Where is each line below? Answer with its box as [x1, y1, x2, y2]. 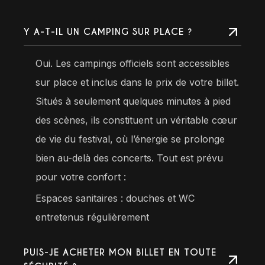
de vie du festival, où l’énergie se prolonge [35, 132, 225, 145]
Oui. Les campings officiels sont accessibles [35, 57, 230, 69]
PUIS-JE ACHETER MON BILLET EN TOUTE [24, 246, 216, 258]
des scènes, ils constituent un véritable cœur [35, 114, 237, 126]
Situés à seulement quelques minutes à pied [35, 95, 231, 107]
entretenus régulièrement [35, 211, 149, 223]
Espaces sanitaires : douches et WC [35, 192, 195, 204]
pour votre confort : [35, 170, 126, 183]
